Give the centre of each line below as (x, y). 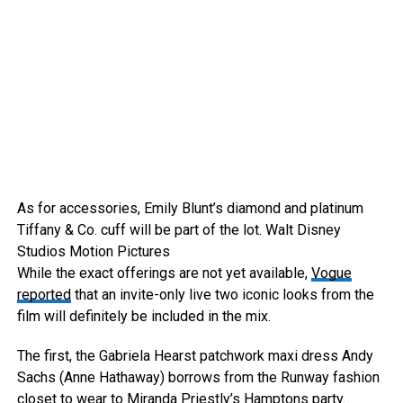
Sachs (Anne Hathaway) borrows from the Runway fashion (198, 378)
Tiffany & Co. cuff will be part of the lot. (141, 230)
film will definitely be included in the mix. (143, 317)
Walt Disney (303, 230)
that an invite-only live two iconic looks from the (222, 295)
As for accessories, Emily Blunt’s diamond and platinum (190, 209)
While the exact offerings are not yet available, (164, 273)
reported (44, 295)
